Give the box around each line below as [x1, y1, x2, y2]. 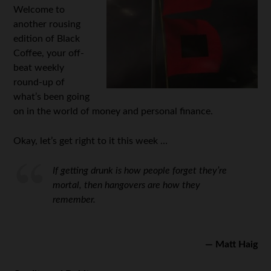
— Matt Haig [204, 240, 258, 249]
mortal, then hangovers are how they [53, 180, 201, 190]
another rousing [13, 19, 81, 29]
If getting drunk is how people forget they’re [53, 166, 227, 175]
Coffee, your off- [13, 48, 85, 58]
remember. [53, 195, 96, 204]
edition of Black [13, 34, 80, 44]
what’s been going [13, 92, 90, 102]
